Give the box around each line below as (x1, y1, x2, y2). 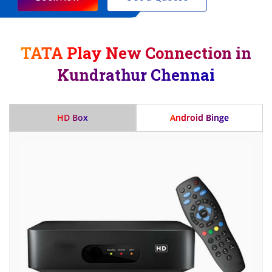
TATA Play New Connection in (21, 42, 251, 63)
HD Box (57, 111, 88, 123)
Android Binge (170, 111, 229, 123)
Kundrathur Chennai (57, 64, 215, 85)
